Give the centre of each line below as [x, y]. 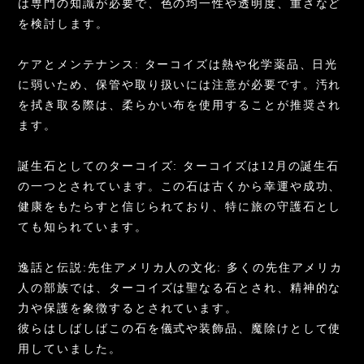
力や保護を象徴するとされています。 [128, 308]
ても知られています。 [83, 227]
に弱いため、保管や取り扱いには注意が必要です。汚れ [180, 84]
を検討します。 [63, 24]
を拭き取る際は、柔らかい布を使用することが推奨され [180, 105]
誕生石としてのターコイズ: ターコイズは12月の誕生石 [179, 166]
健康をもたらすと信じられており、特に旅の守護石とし [180, 206]
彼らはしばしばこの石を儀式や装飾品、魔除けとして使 [180, 328]
